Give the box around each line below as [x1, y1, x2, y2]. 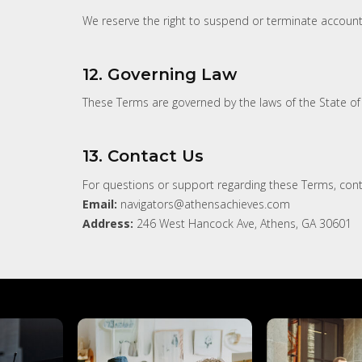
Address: [82, 215, 133, 231]
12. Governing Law [82, 65, 237, 85]
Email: [82, 196, 117, 212]
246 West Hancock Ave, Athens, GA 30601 [133, 215, 351, 231]
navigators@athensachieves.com [117, 196, 290, 212]
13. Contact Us [82, 146, 204, 166]
